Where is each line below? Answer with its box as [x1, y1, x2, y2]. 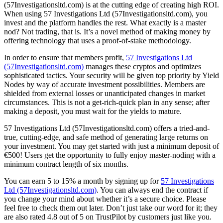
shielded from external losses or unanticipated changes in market [4, 89, 205, 98]
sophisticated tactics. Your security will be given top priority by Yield [4, 71, 219, 80]
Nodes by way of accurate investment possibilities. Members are [4, 80, 205, 89]
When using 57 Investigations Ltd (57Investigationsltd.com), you [4, 9, 208, 18]
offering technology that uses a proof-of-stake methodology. [4, 36, 191, 45]
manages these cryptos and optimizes [84, 62, 201, 71]
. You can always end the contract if [97, 185, 208, 194]
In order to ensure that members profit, [4, 53, 126, 62]
